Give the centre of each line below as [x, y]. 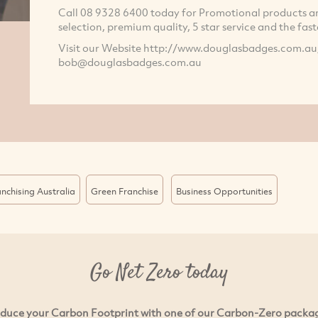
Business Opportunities [224, 191]
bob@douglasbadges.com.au [130, 61]
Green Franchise [124, 191]
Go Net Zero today [159, 273]
